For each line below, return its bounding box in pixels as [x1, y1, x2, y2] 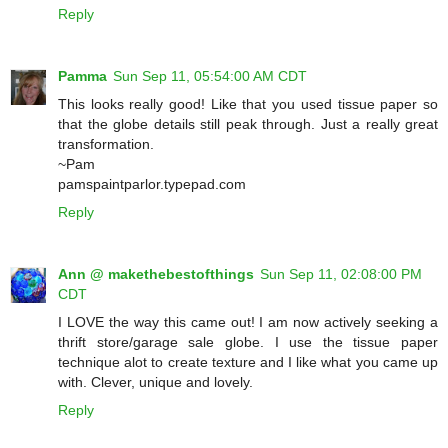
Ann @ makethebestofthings [58, 266, 254, 283]
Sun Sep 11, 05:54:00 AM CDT [113, 68, 307, 85]
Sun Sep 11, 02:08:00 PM [260, 266, 422, 283]
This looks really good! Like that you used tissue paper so [58, 96, 438, 113]
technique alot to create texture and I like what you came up [58, 354, 438, 371]
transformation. [58, 136, 154, 153]
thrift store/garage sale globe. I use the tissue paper [58, 334, 438, 351]
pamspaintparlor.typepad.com [58, 176, 246, 193]
